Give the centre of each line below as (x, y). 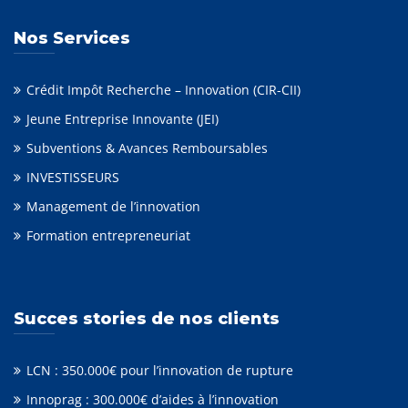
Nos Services (72, 39)
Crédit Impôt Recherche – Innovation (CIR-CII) (163, 90)
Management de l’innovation (113, 207)
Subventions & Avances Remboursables (147, 148)
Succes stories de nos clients (147, 319)
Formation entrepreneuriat (108, 236)
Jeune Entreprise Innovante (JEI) (122, 119)
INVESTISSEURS (73, 178)
